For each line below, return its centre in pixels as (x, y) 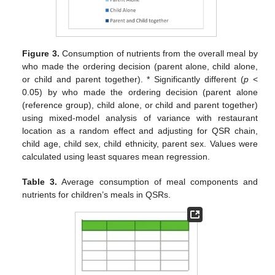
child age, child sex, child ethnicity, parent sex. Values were (140, 143)
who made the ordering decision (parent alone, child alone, (140, 66)
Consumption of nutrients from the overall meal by (158, 53)
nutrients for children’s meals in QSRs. (97, 194)
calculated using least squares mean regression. (116, 156)
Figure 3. (41, 53)
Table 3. (40, 181)
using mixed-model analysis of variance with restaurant (140, 118)
